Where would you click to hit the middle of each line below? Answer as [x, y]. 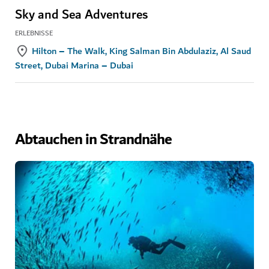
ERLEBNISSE [34, 33]
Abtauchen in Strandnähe [93, 140]
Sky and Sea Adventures [81, 15]
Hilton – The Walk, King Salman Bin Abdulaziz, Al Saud [141, 51]
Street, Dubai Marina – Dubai [74, 65]
